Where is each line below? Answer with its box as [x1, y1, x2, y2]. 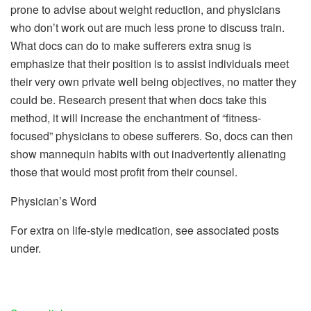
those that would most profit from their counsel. [10, 163, 237, 180]
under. [10, 239, 44, 256]
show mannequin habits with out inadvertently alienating [10, 145, 286, 162]
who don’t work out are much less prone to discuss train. [10, 19, 285, 35]
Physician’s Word [10, 192, 96, 209]
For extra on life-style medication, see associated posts [10, 221, 279, 238]
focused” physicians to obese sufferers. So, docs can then [10, 127, 293, 144]
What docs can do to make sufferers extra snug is [10, 37, 251, 53]
